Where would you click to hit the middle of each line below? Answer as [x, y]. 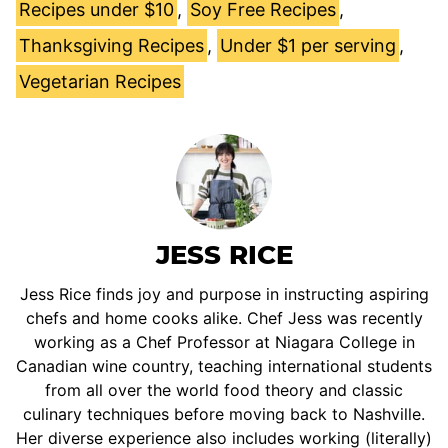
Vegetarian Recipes [100, 82]
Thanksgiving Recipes [111, 46]
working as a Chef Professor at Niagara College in [224, 342]
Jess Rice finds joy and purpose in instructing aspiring [224, 294]
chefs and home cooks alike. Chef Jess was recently [224, 318]
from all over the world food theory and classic [224, 390]
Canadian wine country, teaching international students [224, 366]
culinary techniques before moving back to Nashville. [224, 414]
